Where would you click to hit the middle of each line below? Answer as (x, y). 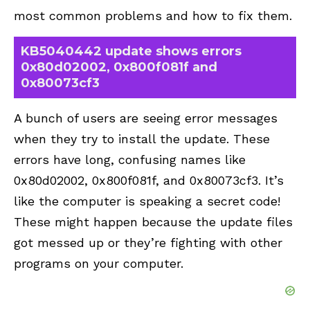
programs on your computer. (99, 264)
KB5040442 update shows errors (131, 51)
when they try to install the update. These (142, 139)
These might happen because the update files (153, 222)
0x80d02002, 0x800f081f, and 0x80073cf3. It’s (149, 181)
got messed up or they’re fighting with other (148, 243)
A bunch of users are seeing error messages (146, 118)
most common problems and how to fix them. (153, 15)
